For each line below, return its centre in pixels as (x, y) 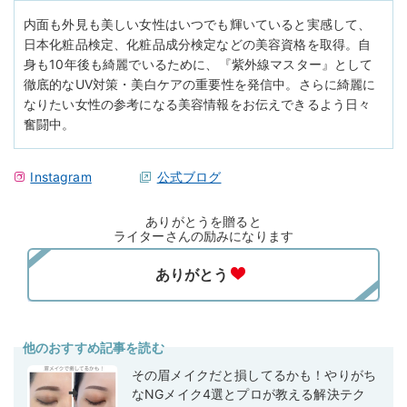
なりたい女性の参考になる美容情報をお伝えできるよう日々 (198, 104)
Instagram (61, 176)
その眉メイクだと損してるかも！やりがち (254, 374)
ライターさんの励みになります (203, 235)
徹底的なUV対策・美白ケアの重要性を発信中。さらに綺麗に (200, 84)
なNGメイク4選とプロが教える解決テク (249, 393)
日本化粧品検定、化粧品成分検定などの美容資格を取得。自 (198, 44)
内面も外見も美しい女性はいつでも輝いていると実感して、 (198, 24)
